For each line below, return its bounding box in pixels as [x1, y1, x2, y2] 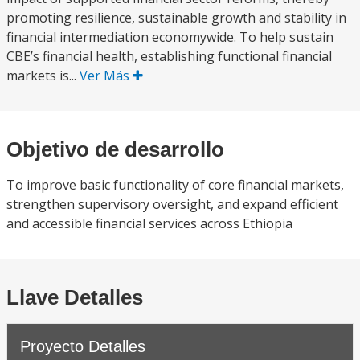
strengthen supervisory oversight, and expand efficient [6, 195, 338, 213]
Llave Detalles [6, 285, 143, 309]
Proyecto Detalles [20, 337, 145, 355]
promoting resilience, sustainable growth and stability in [6, 9, 346, 27]
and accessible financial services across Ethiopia [6, 215, 292, 232]
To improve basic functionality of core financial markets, [6, 176, 344, 194]
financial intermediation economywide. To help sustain [6, 28, 333, 46]
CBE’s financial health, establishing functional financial [6, 47, 332, 65]
